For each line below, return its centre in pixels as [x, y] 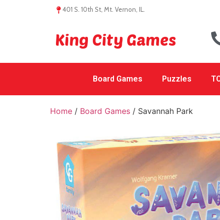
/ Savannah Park [162, 111]
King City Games [116, 39]
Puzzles [177, 79]
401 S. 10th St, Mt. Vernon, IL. [104, 9]
